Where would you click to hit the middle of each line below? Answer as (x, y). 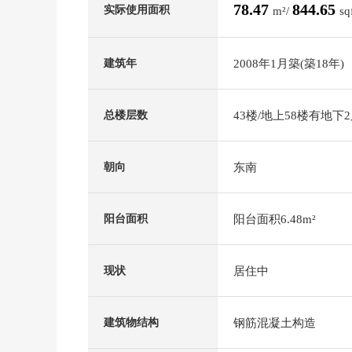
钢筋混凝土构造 (275, 323)
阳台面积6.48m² (275, 219)
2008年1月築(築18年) (289, 63)
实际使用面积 (137, 9)
